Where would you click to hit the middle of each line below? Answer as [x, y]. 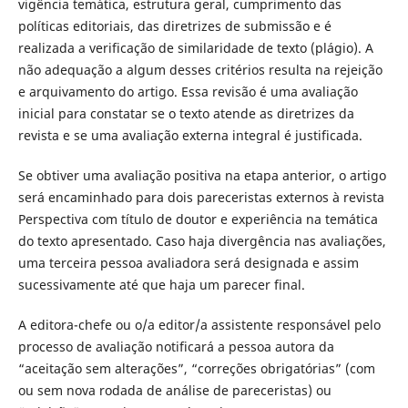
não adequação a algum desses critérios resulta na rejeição [200, 69]
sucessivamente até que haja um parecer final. [161, 285]
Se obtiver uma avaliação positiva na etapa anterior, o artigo [202, 175]
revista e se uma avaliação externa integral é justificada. [190, 135]
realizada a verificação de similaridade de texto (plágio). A [195, 47]
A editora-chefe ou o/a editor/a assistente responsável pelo [199, 325]
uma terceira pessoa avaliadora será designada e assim [188, 263]
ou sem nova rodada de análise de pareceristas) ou [174, 391]
